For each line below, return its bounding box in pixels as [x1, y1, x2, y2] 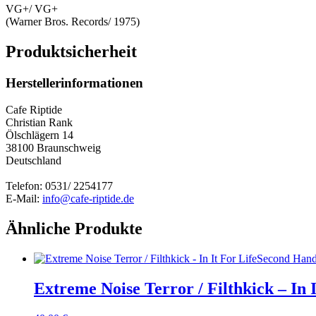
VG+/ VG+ [6, 2, 58, 15]
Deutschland [6, 154, 61, 167]
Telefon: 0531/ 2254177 [6, 180, 113, 193]
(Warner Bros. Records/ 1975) [6, 15, 140, 28]
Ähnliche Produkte [6, 219, 142, 238]
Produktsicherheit [6, 42, 137, 61]
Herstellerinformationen [6, 75, 143, 90]
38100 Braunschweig [6, 142, 101, 154]
